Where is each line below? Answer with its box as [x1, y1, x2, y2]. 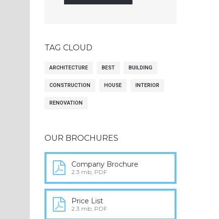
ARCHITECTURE [49, 65, 88, 71]
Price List [71, 197, 103, 205]
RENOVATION [49, 100, 83, 106]
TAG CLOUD [44, 43, 92, 52]
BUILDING [129, 65, 153, 71]
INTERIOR [135, 82, 159, 88]
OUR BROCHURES [44, 133, 118, 143]
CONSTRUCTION [49, 82, 90, 88]
